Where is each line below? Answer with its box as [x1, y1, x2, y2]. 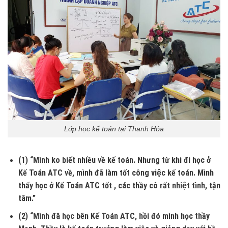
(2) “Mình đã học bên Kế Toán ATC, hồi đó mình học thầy [18, 211, 210, 221]
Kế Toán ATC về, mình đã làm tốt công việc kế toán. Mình [18, 168, 214, 178]
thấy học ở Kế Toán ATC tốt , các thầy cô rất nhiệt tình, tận [18, 181, 220, 191]
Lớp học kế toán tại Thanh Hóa [64, 124, 164, 133]
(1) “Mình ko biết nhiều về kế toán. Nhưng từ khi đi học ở [18, 155, 211, 165]
